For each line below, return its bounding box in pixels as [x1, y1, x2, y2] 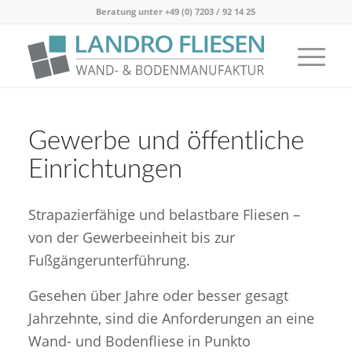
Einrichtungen [27, 156, 182, 182]
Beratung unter [96, 5, 166, 17]
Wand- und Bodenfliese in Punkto [27, 331, 251, 350]
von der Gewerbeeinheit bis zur [27, 228, 235, 247]
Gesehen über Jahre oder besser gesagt [27, 285, 288, 305]
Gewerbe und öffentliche [27, 128, 304, 154]
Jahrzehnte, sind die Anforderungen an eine [27, 308, 314, 328]
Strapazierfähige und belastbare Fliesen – [27, 205, 300, 225]
